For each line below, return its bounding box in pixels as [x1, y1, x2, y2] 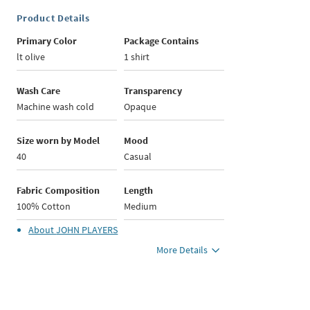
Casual [124, 150, 152, 163]
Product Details [17, 12, 90, 25]
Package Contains [124, 35, 199, 48]
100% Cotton [17, 200, 71, 213]
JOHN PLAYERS [56, 224, 118, 237]
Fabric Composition [17, 184, 100, 197]
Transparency [124, 84, 183, 98]
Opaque [124, 100, 157, 113]
